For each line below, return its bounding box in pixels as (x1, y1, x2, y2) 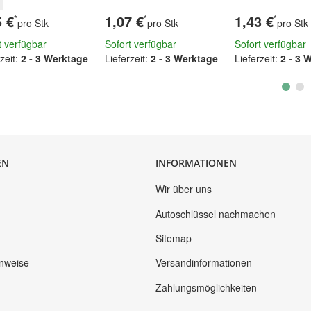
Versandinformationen (155, 255, 252, 270)
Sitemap (155, 230, 192, 245)
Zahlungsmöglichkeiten (155, 280, 257, 294)
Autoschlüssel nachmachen (155, 206, 276, 221)
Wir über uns (155, 182, 212, 196)
